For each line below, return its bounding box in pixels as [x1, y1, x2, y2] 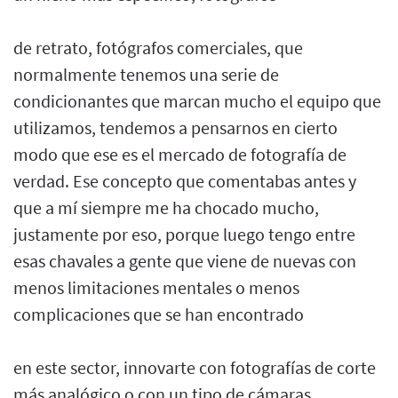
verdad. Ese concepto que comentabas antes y [13, 169, 356, 192]
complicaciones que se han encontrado [13, 302, 304, 325]
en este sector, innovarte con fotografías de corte [13, 355, 376, 378]
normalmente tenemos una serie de [13, 62, 279, 85]
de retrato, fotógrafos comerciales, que [13, 36, 303, 59]
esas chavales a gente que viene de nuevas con [13, 249, 356, 272]
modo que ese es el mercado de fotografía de [13, 142, 346, 165]
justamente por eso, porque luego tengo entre [13, 222, 355, 245]
